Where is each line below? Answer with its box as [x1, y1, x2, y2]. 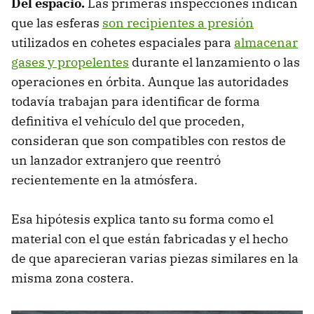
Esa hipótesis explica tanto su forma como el [11, 210, 273, 227]
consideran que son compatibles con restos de [11, 132, 286, 149]
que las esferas [11, 14, 102, 31]
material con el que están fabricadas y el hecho [11, 230, 288, 247]
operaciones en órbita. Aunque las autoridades [11, 73, 289, 90]
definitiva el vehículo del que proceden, [11, 112, 245, 129]
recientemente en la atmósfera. [11, 171, 200, 188]
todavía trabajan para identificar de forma [11, 93, 260, 109]
